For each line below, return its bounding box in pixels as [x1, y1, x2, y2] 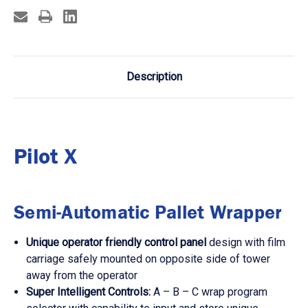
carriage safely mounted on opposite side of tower [26, 252, 271, 266]
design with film [209, 236, 286, 250]
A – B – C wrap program [151, 285, 268, 299]
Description [126, 70, 182, 84]
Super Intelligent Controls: [26, 285, 151, 299]
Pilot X [14, 142, 77, 170]
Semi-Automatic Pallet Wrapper [14, 200, 287, 224]
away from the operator [26, 269, 138, 283]
